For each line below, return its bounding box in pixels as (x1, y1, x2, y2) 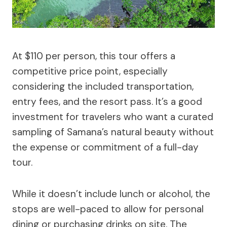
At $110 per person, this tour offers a (12, 49, 175, 62)
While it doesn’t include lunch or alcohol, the (12, 187, 210, 200)
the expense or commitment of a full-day (12, 140, 199, 154)
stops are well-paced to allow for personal (12, 202, 204, 215)
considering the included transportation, (12, 80, 194, 93)
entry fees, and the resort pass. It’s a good (12, 95, 202, 108)
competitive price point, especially (12, 64, 168, 78)
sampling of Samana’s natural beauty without (12, 125, 214, 138)
